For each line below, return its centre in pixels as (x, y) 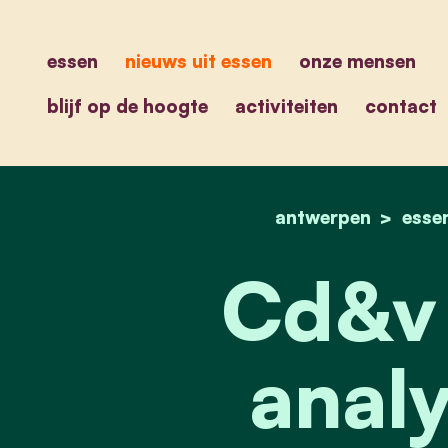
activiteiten (286, 106)
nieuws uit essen (198, 60)
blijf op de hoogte (128, 106)
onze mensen (357, 60)
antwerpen (323, 217)
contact (400, 106)
